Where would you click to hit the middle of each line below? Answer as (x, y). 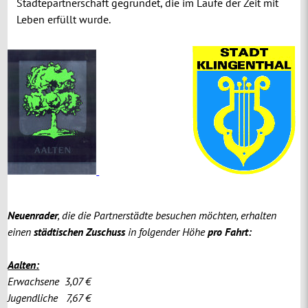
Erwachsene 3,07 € (49, 281)
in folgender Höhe (167, 231)
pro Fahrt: (230, 231)
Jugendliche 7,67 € (49, 297)
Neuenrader (33, 215)
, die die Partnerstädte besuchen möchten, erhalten (167, 215)
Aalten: (24, 264)
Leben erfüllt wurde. (64, 19)
